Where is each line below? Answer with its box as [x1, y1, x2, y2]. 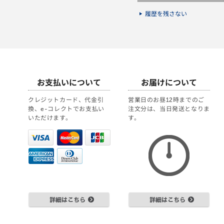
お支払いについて [37, 78, 101, 87]
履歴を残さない [145, 10, 187, 17]
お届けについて [141, 78, 197, 87]
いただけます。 [28, 114, 72, 121]
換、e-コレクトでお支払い [28, 105, 104, 112]
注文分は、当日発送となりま [128, 105, 210, 112]
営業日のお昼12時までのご [128, 96, 204, 103]
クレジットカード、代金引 [28, 96, 104, 103]
